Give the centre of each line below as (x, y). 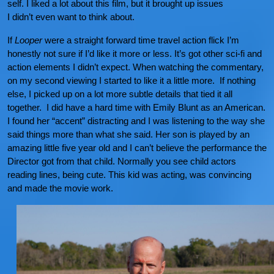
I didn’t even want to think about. (71, 17)
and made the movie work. (60, 188)
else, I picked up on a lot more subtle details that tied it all (120, 94)
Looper (28, 40)
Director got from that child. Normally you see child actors (122, 161)
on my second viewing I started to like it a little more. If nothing (131, 81)
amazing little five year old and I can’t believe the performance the (137, 148)
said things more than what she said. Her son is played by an (128, 135)
